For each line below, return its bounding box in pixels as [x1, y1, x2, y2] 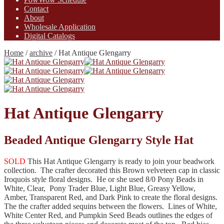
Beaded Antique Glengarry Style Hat [4, 133, 193, 146]
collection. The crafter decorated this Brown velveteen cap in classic [4, 165, 220, 174]
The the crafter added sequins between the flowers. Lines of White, [4, 201, 217, 210]
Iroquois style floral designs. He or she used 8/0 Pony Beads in [4, 174, 203, 183]
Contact [24, 4, 48, 13]
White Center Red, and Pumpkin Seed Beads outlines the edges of [4, 210, 212, 219]
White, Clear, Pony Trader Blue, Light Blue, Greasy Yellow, [4, 183, 195, 192]
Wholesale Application [24, 22, 95, 31]
